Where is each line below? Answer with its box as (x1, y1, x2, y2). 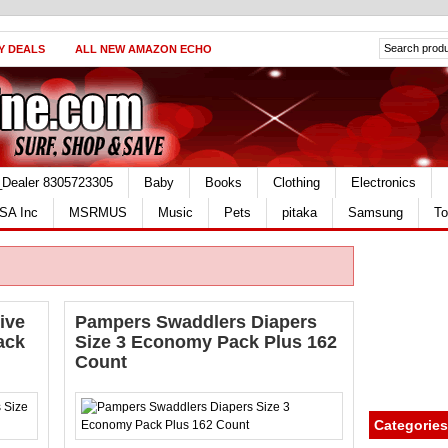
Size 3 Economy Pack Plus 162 (75, 332, 337, 352)
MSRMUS (69, 205, 127, 220)
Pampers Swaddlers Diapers (75, 312, 317, 332)
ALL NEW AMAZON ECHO (75, 43, 212, 55)
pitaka (282, 205, 317, 220)
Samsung (348, 205, 403, 220)
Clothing (273, 175, 320, 190)
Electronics (351, 175, 416, 190)
